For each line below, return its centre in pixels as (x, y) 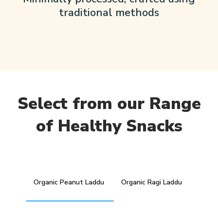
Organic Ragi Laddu (152, 182)
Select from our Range (109, 104)
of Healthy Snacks (109, 126)
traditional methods (109, 13)
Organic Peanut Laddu (69, 182)
